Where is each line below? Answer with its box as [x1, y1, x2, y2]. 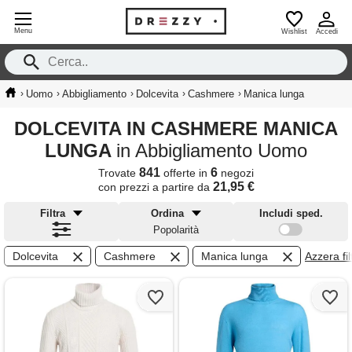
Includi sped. [258, 207, 323, 219]
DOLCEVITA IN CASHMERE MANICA [14, 118, 27, 139]
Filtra [40, 207, 65, 219]
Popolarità [153, 224, 199, 236]
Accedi [315, 27, 338, 35]
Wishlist [281, 27, 307, 35]
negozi [218, 167, 254, 179]
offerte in [160, 167, 211, 179]
